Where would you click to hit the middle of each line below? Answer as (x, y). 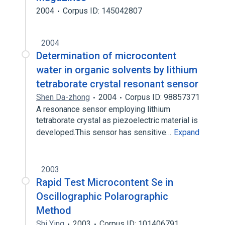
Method (54, 210)
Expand (187, 132)
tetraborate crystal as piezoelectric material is (117, 120)
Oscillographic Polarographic (102, 196)
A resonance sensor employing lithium (103, 109)
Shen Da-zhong (63, 97)
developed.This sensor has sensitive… (105, 132)
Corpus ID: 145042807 (102, 11)
